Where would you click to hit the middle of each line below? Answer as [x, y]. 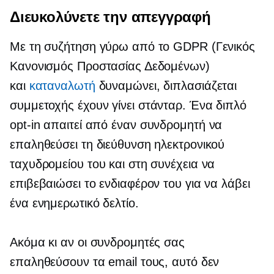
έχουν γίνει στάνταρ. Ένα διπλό [160, 105]
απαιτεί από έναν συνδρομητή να [131, 124]
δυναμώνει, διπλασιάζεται [166, 85]
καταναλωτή [62, 85]
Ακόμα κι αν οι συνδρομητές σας [97, 242]
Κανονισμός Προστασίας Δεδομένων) [110, 66]
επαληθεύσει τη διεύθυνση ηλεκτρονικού [117, 144]
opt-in [25, 124]
